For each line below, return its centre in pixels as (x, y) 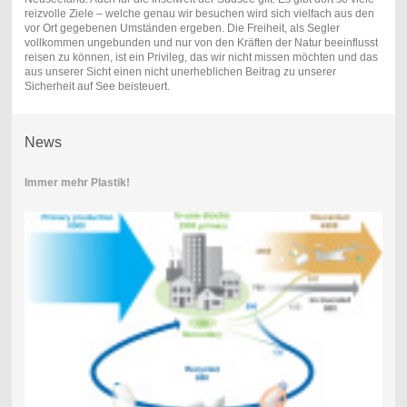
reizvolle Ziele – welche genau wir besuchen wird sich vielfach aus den (199, 14)
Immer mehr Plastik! (77, 182)
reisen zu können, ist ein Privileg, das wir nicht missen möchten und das (201, 58)
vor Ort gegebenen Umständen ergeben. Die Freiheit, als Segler (182, 29)
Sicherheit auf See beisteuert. (97, 87)
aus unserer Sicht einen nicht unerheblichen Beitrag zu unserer (180, 72)
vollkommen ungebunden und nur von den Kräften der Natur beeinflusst (201, 43)
